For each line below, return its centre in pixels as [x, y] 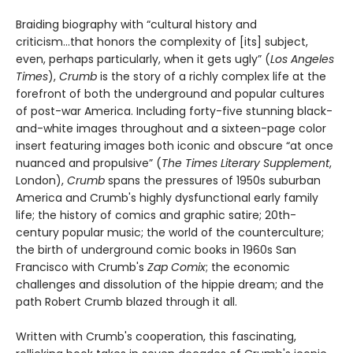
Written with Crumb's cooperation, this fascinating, [156, 337]
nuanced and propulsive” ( [89, 163]
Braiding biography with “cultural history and [136, 25]
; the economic [248, 268]
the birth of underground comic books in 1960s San [156, 250]
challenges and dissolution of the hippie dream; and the [170, 285]
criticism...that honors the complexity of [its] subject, [162, 42]
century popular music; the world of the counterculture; [170, 233]
